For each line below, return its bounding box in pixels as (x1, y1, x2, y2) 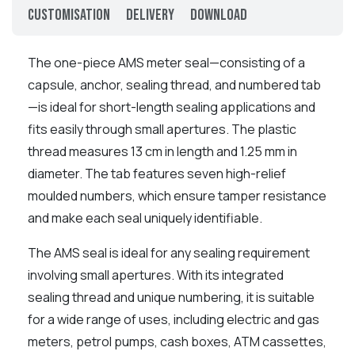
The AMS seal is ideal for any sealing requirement (28, 243, 310, 261)
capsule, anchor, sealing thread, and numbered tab (28, 75, 321, 94)
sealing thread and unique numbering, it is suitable (28, 288, 315, 306)
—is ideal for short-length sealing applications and (28, 97, 315, 116)
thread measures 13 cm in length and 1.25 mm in (28, 142, 297, 160)
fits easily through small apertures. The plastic (28, 120, 296, 138)
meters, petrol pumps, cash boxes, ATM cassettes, (28, 332, 326, 350)
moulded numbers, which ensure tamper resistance (28, 186, 326, 204)
